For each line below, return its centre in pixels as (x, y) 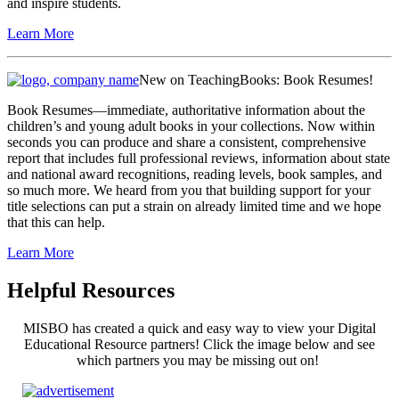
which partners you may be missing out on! (199, 360)
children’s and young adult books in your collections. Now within (191, 126)
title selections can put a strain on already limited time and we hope (194, 206)
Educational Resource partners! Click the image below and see (199, 344)
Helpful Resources (91, 290)
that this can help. (56, 222)
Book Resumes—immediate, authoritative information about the (186, 110)
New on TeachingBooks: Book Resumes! (256, 79)
